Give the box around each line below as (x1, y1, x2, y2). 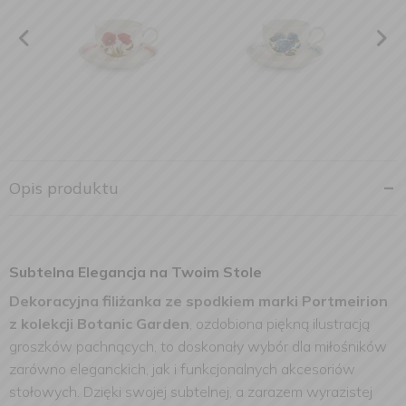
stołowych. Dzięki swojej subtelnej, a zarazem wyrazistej (9, 382, 372, 401)
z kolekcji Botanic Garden (9, 314, 189, 333)
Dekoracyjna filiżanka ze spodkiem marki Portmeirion (9, 292, 388, 310)
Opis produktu (9, 178, 119, 198)
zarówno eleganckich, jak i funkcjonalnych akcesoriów (9, 360, 355, 378)
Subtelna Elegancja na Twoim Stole (9, 263, 262, 281)
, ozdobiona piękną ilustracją (189, 314, 370, 333)
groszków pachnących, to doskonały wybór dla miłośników (9, 337, 387, 355)
